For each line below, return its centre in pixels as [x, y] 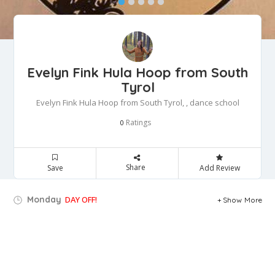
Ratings [137, 122]
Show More [242, 199]
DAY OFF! [81, 199]
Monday [43, 199]
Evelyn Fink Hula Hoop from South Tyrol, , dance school [137, 102]
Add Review [219, 168]
